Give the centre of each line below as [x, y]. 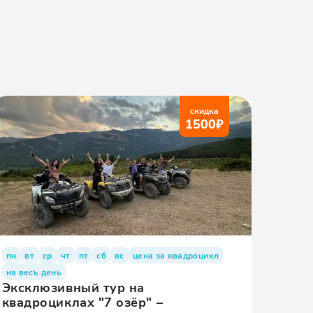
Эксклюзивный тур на [73, 287]
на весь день [34, 272]
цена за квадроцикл [176, 255]
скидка [204, 110]
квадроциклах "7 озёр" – [82, 302]
